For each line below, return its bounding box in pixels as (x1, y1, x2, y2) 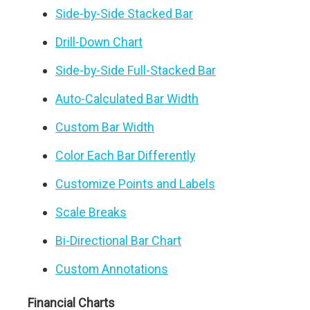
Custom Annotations (55, 262, 168, 276)
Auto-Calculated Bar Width (55, 91, 199, 106)
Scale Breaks (55, 205, 127, 219)
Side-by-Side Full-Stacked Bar (55, 63, 216, 77)
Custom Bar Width (55, 120, 154, 134)
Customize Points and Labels (55, 176, 215, 191)
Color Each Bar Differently (55, 148, 195, 163)
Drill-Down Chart (55, 35, 143, 49)
